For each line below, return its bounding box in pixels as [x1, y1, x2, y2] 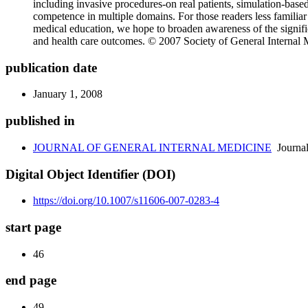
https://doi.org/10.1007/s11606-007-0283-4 [33, 195, 219, 207]
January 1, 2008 [33, 88, 102, 100]
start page [5, 220, 61, 235]
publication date [5, 60, 97, 75]
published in [5, 113, 75, 129]
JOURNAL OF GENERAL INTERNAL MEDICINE [33, 141, 272, 153]
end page [5, 273, 56, 288]
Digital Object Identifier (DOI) [5, 166, 175, 181]
